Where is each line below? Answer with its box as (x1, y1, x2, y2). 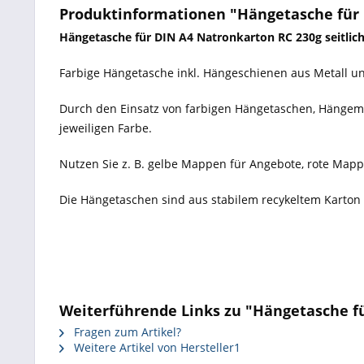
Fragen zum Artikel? (71, 324, 181, 340)
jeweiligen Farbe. (59, 120, 152, 136)
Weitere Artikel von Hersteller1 (71, 340, 240, 355)
